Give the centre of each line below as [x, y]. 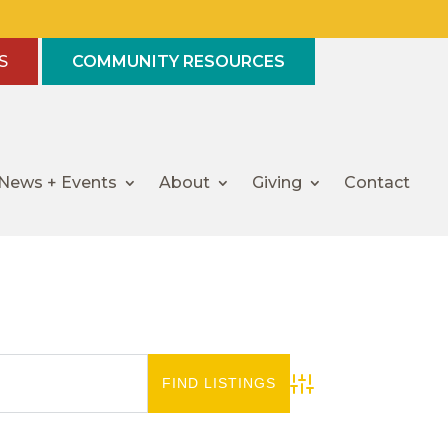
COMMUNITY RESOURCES [178, 61]
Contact [377, 183]
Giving [277, 183]
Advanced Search [337, 393]
